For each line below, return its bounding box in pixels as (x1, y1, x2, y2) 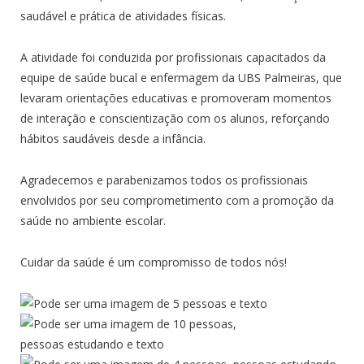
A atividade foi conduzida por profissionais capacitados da (20, 50, 326, 66)
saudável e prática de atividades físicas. (20, 8, 226, 24)
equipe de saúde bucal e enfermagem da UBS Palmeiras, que (20, 70, 342, 86)
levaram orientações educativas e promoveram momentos (20, 90, 331, 106)
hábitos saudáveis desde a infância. (20, 131, 206, 147)
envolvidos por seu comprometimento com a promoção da (20, 193, 334, 209)
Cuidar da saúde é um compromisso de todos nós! (20, 254, 287, 271)
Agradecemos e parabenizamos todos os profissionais (20, 172, 308, 188)
